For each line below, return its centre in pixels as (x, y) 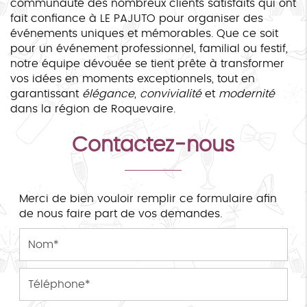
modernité (247, 94)
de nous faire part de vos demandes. (120, 213)
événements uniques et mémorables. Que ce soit (144, 33)
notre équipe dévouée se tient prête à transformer (147, 63)
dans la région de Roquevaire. (93, 109)
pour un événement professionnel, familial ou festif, (149, 48)
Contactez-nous (153, 145)
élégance (108, 94)
